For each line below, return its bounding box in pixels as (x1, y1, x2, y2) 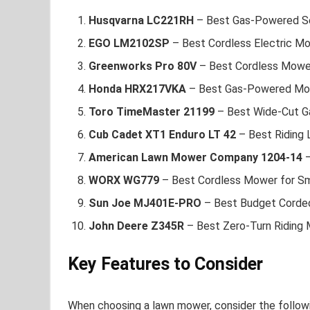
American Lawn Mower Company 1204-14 (89, 151, 302, 165)
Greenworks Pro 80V (89, 60, 197, 73)
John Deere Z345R (89, 219, 184, 233)
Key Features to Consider (68, 254, 263, 275)
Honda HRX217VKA (89, 82, 186, 96)
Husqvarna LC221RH (89, 14, 194, 28)
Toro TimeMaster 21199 (89, 105, 215, 119)
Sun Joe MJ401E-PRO (89, 197, 201, 210)
